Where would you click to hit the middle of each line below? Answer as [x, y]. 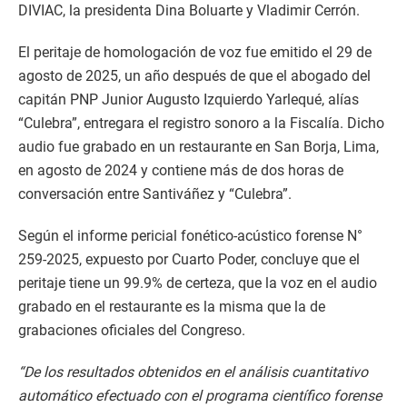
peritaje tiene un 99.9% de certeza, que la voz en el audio [198, 283]
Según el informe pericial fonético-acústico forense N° [190, 236]
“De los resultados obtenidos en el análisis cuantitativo [193, 372]
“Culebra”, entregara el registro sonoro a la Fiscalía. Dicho [201, 123]
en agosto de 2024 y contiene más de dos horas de [181, 170]
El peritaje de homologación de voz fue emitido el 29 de [195, 52]
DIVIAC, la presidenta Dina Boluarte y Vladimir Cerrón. [189, 10]
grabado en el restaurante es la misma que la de [172, 307]
